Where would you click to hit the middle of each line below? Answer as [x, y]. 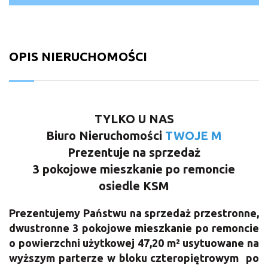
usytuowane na [221, 243]
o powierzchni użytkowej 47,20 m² [96, 243]
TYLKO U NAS [134, 119]
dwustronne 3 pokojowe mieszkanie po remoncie [134, 228]
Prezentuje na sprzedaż [134, 153]
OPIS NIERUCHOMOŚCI [78, 57]
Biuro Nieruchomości [106, 136]
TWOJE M [194, 136]
